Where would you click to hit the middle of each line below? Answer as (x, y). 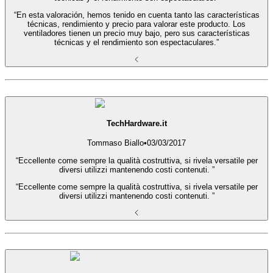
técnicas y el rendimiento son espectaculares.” (136, 43)
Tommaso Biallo (115, 143)
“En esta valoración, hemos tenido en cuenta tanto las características (136, 15)
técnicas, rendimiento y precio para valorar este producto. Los (136, 24)
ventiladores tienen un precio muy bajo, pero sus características (136, 34)
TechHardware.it (136, 123)
